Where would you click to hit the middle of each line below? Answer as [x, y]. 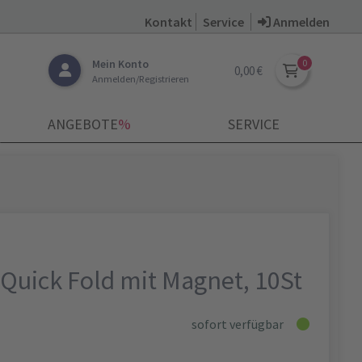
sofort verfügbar [238, 324]
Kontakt [168, 22]
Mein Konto [120, 63]
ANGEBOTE [82, 124]
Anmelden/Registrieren [141, 78]
